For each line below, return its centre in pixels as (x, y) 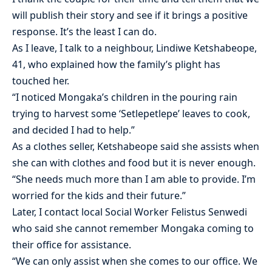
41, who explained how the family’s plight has (116, 64)
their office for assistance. (72, 244)
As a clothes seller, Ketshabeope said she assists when (136, 146)
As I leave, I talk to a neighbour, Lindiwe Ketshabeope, (134, 48)
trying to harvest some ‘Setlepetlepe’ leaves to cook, (131, 113)
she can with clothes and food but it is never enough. (134, 162)
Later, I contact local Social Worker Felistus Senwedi (130, 212)
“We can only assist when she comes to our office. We (135, 261)
